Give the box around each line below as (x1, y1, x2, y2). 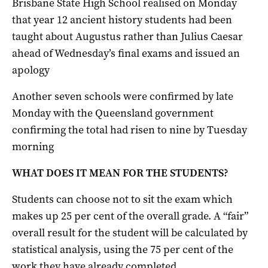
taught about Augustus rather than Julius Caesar (12, 29, 243, 44)
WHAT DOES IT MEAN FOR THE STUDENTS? (12, 165, 229, 180)
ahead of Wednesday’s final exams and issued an (12, 45, 240, 60)
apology (12, 62, 50, 77)
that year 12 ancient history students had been (12, 12, 232, 27)
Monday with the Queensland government (12, 105, 214, 120)
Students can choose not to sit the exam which (12, 191, 233, 206)
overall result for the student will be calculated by (12, 225, 248, 240)
